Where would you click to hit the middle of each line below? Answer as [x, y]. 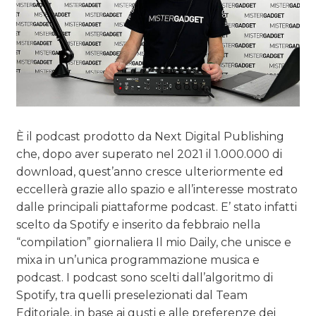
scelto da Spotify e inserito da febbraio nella [139, 224]
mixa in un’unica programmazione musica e [138, 260]
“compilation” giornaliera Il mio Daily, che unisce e [154, 242]
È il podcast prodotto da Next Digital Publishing [151, 136]
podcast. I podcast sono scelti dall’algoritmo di [145, 277]
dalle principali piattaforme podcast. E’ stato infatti [157, 207]
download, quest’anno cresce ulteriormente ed [150, 171]
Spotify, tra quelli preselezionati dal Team [132, 295]
